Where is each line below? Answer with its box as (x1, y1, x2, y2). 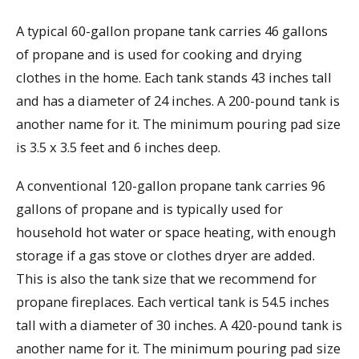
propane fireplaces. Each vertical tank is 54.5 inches (16, 292, 329, 312)
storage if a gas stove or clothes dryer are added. (16, 246, 315, 265)
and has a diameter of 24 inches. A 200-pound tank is (16, 91, 340, 110)
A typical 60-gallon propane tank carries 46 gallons (16, 21, 328, 40)
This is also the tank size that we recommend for (16, 269, 317, 288)
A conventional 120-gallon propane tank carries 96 (16, 176, 325, 196)
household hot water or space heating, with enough (16, 223, 336, 242)
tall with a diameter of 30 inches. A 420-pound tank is (16, 316, 342, 335)
